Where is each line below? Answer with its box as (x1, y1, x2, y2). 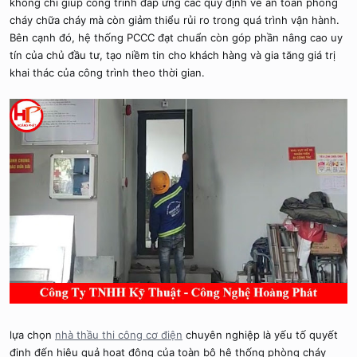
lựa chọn (10, 328, 55, 342)
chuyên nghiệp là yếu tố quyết (182, 328, 338, 342)
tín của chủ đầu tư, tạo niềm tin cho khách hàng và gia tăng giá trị (10, 49, 335, 61)
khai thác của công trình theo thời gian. (10, 66, 205, 79)
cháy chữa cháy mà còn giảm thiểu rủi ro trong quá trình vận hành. (10, 14, 339, 26)
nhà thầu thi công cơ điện (55, 328, 182, 342)
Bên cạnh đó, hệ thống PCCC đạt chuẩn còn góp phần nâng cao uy (10, 31, 343, 44)
